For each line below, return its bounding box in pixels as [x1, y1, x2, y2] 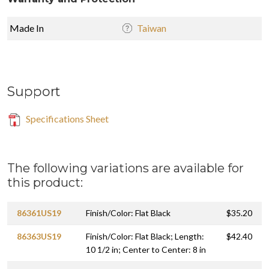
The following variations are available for [7, 161, 244, 176]
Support [7, 83, 60, 100]
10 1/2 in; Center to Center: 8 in [86, 244, 206, 255]
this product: [7, 175, 83, 190]
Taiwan [137, 22, 166, 34]
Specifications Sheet [24, 113, 109, 125]
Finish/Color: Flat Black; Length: [86, 231, 204, 242]
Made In [10, 22, 44, 34]
